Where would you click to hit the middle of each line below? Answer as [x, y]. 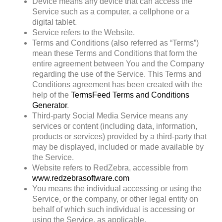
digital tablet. [55, 22]
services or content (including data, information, [115, 126]
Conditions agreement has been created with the [117, 84]
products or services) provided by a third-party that [119, 136]
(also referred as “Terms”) [154, 43]
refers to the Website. [97, 32]
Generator [50, 105]
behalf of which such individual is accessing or [113, 209]
